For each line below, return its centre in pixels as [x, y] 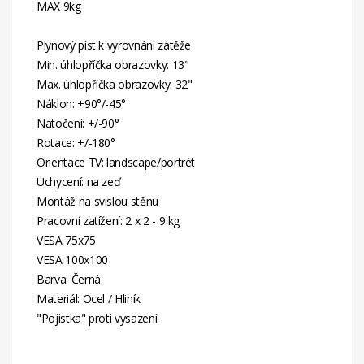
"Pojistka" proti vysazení [97, 318]
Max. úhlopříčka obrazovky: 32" [115, 84]
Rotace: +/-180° [76, 143]
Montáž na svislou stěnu [97, 201]
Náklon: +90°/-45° [82, 104]
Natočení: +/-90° [78, 123]
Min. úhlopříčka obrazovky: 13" [113, 65]
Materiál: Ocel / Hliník [89, 299]
